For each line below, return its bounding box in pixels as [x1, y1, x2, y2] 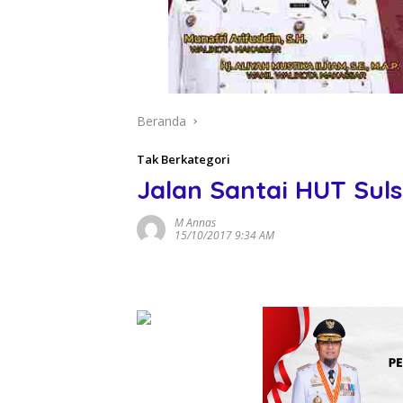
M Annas [175, 214, 216, 230]
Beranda [137, 112, 186, 130]
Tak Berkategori [137, 150, 230, 167]
